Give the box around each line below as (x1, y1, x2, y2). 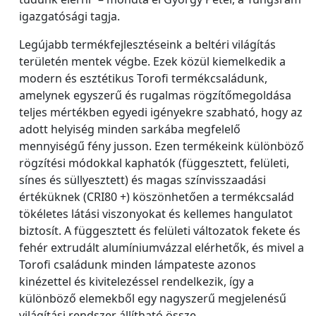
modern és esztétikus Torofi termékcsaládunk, (19, 70, 267, 86)
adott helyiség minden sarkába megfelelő (19, 121, 241, 137)
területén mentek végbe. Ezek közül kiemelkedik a (19, 53, 286, 69)
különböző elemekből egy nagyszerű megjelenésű (19, 290, 286, 306)
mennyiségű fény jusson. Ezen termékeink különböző (19, 138, 304, 154)
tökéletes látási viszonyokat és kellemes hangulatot (19, 205, 293, 221)
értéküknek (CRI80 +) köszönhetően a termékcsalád (19, 188, 294, 205)
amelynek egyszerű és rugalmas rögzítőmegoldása (19, 87, 291, 103)
